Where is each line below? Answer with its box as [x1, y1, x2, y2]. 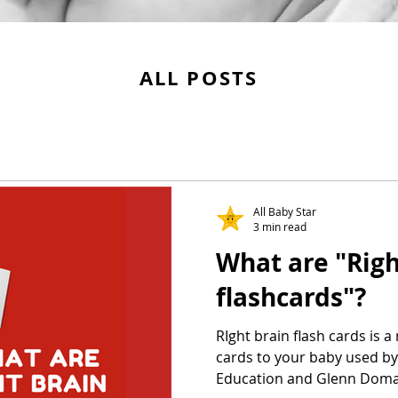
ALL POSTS [139, 64, 259, 92]
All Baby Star [253, 203, 316, 219]
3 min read [253, 219, 306, 234]
